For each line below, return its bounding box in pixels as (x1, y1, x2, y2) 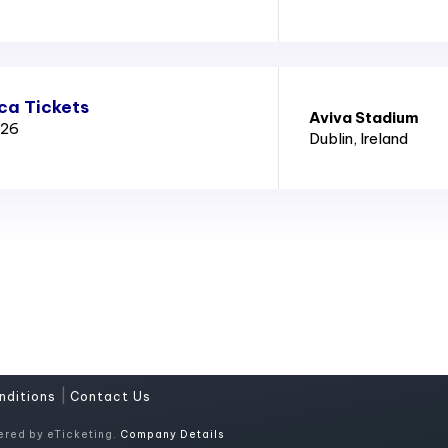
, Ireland (352, 129, 408, 149)
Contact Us (70, 389, 151, 405)
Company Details (120, 428, 224, 441)
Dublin (308, 129, 353, 149)
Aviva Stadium (308, 108, 419, 128)
